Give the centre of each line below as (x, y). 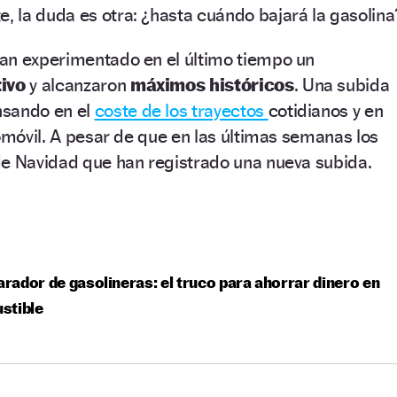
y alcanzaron (78, 84)
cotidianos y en (326, 110)
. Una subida (342, 84)
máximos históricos (212, 84)
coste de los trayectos (181, 110)
